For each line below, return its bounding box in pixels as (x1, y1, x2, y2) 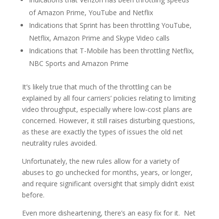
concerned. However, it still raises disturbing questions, (22, 116, 195, 126)
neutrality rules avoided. (22, 138, 97, 148)
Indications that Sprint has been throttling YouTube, (28, 21, 192, 30)
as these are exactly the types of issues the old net (22, 127, 183, 137)
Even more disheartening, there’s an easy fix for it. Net (22, 208, 196, 218)
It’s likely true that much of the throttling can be (22, 82, 172, 92)
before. (22, 190, 44, 200)
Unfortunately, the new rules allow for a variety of (22, 156, 179, 166)
